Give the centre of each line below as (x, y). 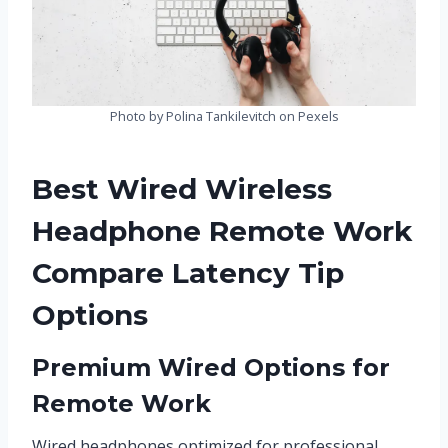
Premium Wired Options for (211, 367)
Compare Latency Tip (188, 272)
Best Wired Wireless (182, 188)
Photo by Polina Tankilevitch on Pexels (224, 115)
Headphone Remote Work (222, 230)
